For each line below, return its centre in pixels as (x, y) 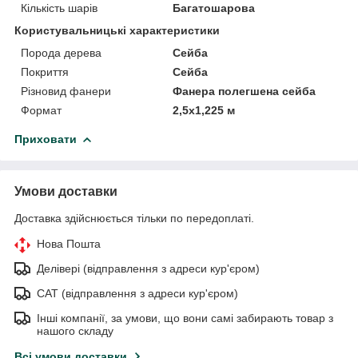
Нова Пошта (69, 243)
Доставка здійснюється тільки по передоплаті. (134, 218)
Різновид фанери (66, 91)
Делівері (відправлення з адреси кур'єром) (148, 268)
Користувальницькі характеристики (117, 30)
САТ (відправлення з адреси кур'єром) (137, 293)
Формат (41, 110)
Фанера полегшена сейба (245, 91)
